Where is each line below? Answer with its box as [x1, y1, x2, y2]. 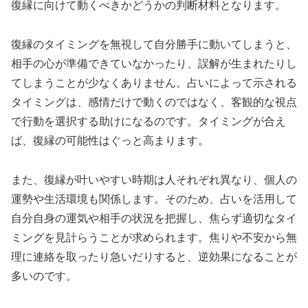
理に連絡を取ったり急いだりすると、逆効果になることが [11, 250, 297, 263]
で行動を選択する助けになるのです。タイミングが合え [11, 115, 286, 127]
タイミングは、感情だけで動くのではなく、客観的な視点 [11, 96, 297, 108]
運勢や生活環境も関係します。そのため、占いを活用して [11, 192, 297, 205]
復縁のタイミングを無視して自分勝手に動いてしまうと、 [11, 38, 297, 50]
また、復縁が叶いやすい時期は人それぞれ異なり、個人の [11, 173, 297, 186]
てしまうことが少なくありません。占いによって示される [11, 76, 297, 89]
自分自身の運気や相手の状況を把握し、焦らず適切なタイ [11, 212, 297, 224]
